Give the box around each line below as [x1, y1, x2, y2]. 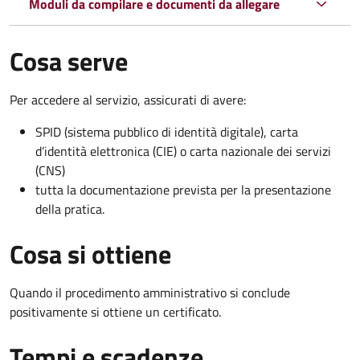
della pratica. [35, 198, 104, 219]
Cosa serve [10, 41, 128, 80]
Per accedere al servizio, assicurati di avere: [10, 89, 246, 109]
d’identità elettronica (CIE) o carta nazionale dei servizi [35, 141, 331, 161]
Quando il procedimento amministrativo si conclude [10, 282, 290, 302]
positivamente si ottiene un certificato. [10, 301, 221, 321]
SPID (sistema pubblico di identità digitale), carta [35, 121, 298, 141]
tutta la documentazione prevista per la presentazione [35, 179, 331, 199]
